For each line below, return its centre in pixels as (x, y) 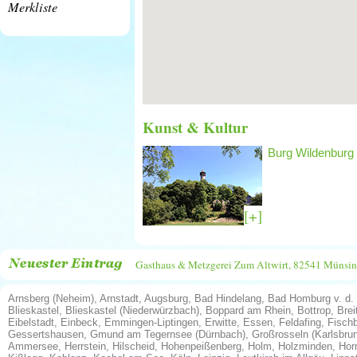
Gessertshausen (46, 334)
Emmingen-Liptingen (151, 322)
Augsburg (166, 298)
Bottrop (314, 310)
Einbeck (79, 322)
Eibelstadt (31, 322)
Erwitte (221, 322)
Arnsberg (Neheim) (51, 298)
